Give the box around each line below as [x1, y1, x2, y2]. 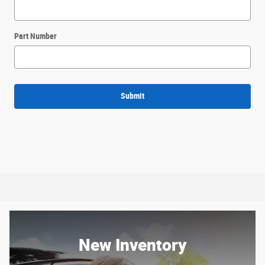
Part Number [14, 31, 57, 41]
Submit [121, 91, 144, 101]
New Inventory [78, 232, 187, 256]
